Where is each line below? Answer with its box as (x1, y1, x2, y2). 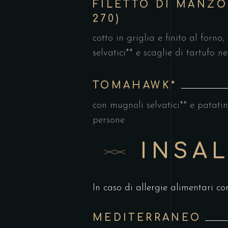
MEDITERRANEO (93, 212, 202, 223)
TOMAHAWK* (93, 79, 178, 91)
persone (93, 116, 125, 125)
